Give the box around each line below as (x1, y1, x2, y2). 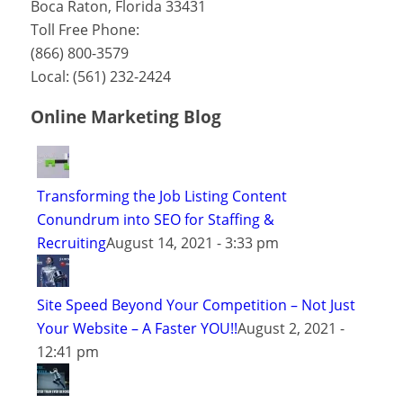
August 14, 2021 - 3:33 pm (105, 232, 279, 253)
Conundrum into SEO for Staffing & (36, 209, 274, 229)
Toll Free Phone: (30, 20, 139, 40)
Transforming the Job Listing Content (36, 185, 287, 206)
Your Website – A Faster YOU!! (36, 318, 237, 338)
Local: (30, 67, 73, 87)
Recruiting (36, 232, 106, 253)
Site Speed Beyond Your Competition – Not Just (36, 294, 355, 315)
